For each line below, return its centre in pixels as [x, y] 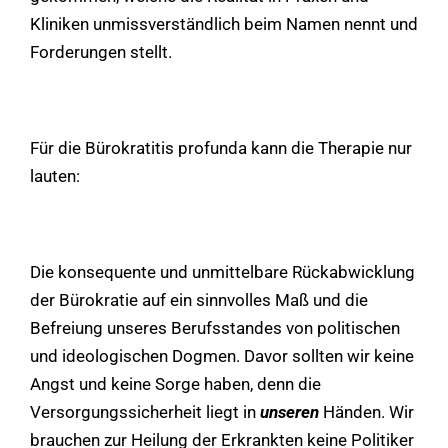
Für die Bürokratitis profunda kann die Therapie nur [221, 147]
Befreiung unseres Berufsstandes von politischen [215, 327]
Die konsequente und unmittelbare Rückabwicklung [222, 271]
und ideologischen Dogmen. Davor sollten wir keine [222, 355]
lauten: [55, 175]
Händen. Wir [366, 411]
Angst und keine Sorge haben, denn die [175, 383]
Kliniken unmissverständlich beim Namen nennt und [224, 23]
